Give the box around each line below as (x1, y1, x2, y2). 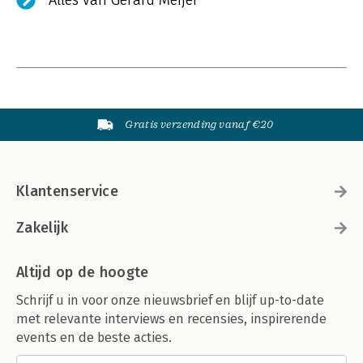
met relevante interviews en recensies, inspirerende (16, 311, 327, 327)
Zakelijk (16, 219, 68, 237)
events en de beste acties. (16, 330, 172, 345)
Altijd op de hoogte (16, 263, 149, 281)
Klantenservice (16, 182, 119, 200)
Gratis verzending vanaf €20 (125, 118, 274, 130)
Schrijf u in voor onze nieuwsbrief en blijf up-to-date (16, 293, 324, 308)
